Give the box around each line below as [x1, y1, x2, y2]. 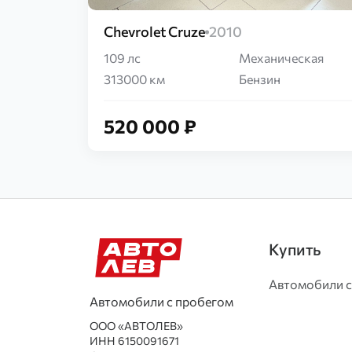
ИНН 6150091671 [90, 334, 179, 347]
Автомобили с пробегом [90, 294, 233, 309]
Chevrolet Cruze [104, 23, 205, 40]
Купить [269, 240, 321, 258]
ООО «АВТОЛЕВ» [90, 319, 183, 332]
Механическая [239, 50, 324, 65]
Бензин [239, 71, 280, 86]
